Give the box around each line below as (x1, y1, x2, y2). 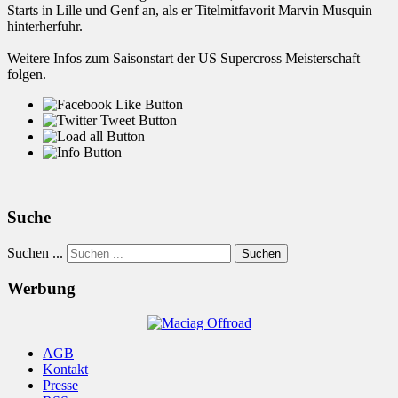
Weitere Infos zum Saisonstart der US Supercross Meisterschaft (7, 51, 360, 67)
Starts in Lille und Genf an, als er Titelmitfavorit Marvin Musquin (7, 3, 372, 19)
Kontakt (43, 362, 88, 378)
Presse (43, 378, 78, 394)
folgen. (7, 67, 46, 83)
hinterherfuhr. (7, 19, 83, 35)
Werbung (7, 279, 76, 298)
